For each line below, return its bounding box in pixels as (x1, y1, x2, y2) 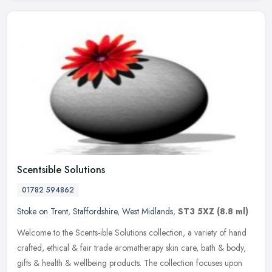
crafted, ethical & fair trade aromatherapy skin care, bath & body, (17, 242, 246, 254)
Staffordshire (73, 205, 117, 218)
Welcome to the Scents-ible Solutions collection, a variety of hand (17, 226, 246, 239)
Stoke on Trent (17, 205, 68, 218)
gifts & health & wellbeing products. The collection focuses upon (17, 257, 242, 270)
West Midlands (122, 205, 173, 218)
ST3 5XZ (178, 205, 214, 218)
